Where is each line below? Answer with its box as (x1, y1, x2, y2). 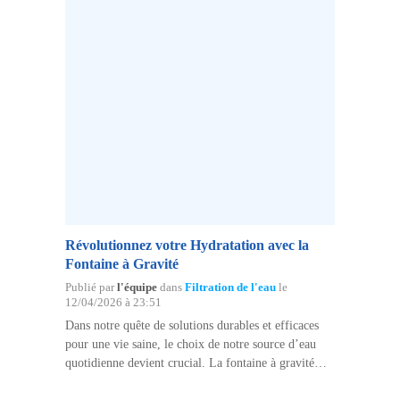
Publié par (64, 280, 117, 294)
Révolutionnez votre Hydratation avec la (64, 237, 309, 253)
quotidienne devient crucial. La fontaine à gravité (64, 355, 314, 370)
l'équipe (116, 280, 157, 294)
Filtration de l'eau (184, 280, 276, 294)
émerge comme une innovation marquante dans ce (64, 374, 317, 388)
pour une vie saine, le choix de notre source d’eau (64, 337, 316, 351)
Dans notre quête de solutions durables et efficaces (64, 318, 319, 332)
